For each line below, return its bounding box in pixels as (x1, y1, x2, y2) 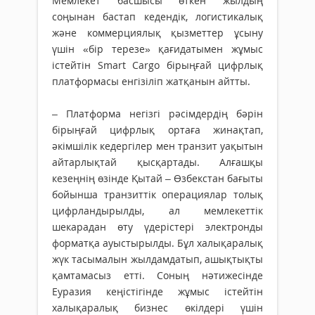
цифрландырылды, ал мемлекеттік (52, 203, 263, 217)
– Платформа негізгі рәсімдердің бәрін (52, 106, 263, 120)
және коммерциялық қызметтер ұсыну (52, 25, 263, 39)
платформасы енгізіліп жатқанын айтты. (52, 74, 250, 88)
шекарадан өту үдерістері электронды (52, 219, 263, 233)
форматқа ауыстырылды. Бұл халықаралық (52, 236, 263, 250)
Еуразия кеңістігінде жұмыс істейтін (52, 284, 263, 298)
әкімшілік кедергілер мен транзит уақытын (52, 139, 263, 153)
